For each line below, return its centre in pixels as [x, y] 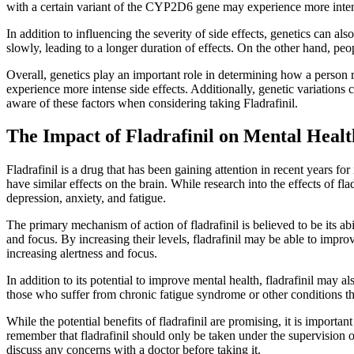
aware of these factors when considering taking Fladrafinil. [152, 103]
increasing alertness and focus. [82, 254]
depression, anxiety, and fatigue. [86, 198]
